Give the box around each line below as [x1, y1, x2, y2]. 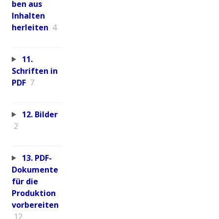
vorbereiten [12, 199, 59, 210]
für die [12, 175, 38, 187]
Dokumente [12, 164, 58, 175]
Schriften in [12, 65, 58, 76]
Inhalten [12, 10, 45, 21]
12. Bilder [22, 109, 58, 120]
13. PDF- [22, 152, 52, 163]
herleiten [12, 22, 48, 33]
